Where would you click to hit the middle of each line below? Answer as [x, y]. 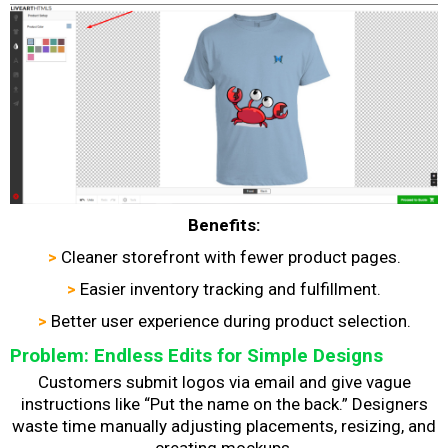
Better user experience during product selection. [230, 320]
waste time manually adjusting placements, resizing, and [224, 425]
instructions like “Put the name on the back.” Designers [224, 403]
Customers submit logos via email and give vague [224, 381]
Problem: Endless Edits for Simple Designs [196, 355]
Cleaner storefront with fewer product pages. [230, 256]
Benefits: [224, 224]
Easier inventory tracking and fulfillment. [230, 288]
